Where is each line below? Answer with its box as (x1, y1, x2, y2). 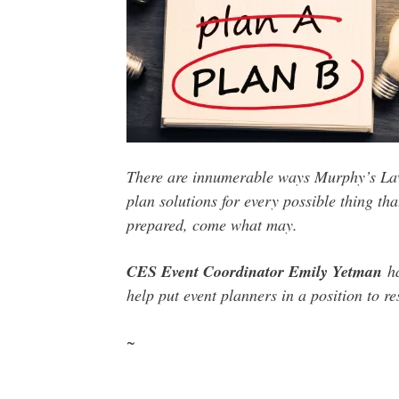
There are (126, 166, 192, 188)
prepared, (126, 214, 192, 236)
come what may (191, 214, 293, 236)
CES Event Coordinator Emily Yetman (126, 260, 382, 283)
